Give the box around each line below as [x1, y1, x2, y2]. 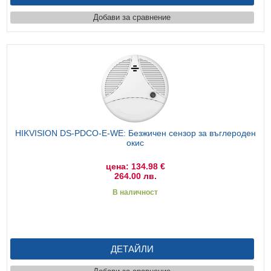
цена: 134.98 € [105, 161, 165, 171]
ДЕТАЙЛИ [110, 243, 154, 254]
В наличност [113, 188, 158, 197]
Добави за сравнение [93, 12, 171, 22]
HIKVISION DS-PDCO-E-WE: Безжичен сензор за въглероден [15, 128, 256, 138]
